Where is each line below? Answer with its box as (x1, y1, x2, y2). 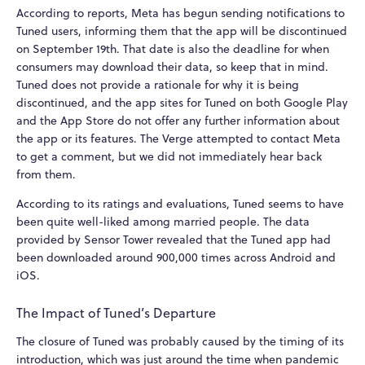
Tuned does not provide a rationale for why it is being (16, 76, 299, 93)
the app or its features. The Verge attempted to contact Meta (16, 130, 341, 147)
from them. (16, 165, 76, 182)
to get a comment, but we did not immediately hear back (16, 147, 322, 165)
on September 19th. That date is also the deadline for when (16, 40, 329, 57)
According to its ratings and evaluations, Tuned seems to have (16, 195, 344, 212)
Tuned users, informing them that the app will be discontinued (16, 22, 347, 39)
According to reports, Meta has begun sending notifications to (16, 4, 345, 21)
